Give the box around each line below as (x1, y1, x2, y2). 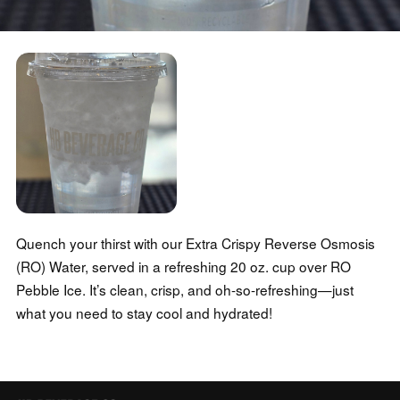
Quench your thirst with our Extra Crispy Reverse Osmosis (15, 233, 375, 254)
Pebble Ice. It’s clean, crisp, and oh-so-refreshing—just (15, 279, 354, 300)
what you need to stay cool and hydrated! (15, 303, 272, 323)
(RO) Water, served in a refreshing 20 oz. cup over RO (15, 256, 351, 277)
